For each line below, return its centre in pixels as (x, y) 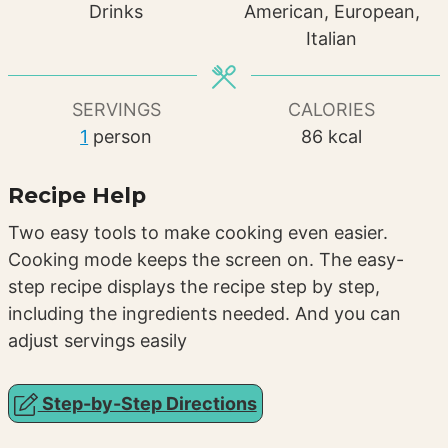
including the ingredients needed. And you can (205, 314)
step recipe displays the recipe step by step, (194, 287)
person (123, 136)
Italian (332, 38)
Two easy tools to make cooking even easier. (14, 233)
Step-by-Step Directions (147, 404)
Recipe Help (77, 194)
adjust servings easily (98, 341)
